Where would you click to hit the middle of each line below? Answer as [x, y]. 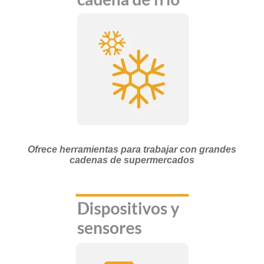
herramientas [89, 149]
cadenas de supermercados [132, 160]
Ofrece [44, 149]
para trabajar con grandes [177, 149]
